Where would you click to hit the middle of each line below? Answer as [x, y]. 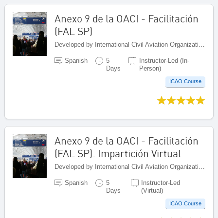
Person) [150, 68]
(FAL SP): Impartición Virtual [118, 153]
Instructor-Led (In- [164, 60]
